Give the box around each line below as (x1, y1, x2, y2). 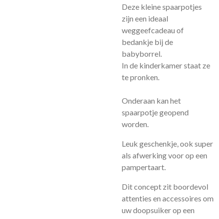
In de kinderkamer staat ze (122, 61, 210, 70)
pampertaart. (122, 162, 166, 172)
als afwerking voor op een (122, 151, 207, 160)
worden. (122, 119, 149, 129)
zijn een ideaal (122, 14, 168, 23)
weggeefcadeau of (122, 25, 184, 35)
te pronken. (122, 72, 159, 82)
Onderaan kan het (122, 96, 181, 105)
